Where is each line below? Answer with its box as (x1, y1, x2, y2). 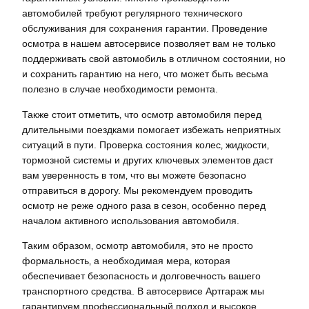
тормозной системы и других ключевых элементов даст (22, 154, 273, 166)
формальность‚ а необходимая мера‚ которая (22, 255, 230, 266)
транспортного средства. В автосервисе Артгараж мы (22, 285, 264, 297)
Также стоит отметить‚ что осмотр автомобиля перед (22, 108, 261, 120)
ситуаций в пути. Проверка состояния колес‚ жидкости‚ (22, 139, 269, 150)
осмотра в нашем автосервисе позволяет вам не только (22, 38, 276, 50)
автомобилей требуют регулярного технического (22, 8, 243, 19)
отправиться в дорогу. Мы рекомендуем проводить (22, 184, 252, 196)
